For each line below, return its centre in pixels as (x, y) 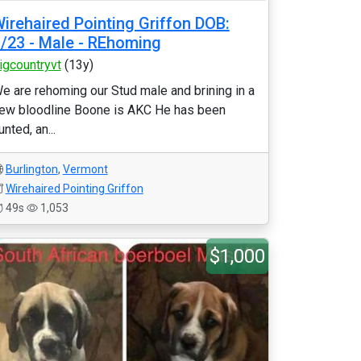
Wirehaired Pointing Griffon (74, 189)
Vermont (85, 169)
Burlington (31, 169)
